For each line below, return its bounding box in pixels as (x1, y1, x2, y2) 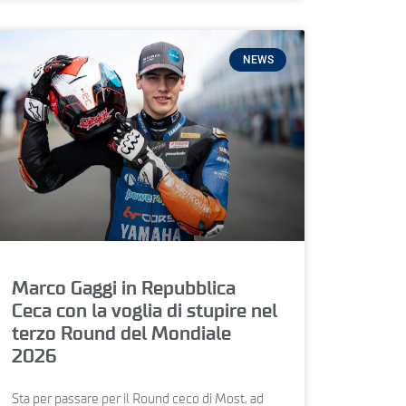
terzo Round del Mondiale (11, 324, 231, 343)
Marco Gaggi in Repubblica (11, 278, 236, 298)
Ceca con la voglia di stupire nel (11, 301, 277, 321)
